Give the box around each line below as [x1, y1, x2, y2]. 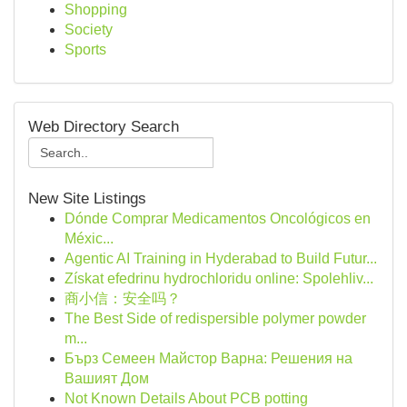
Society [65, 22, 113, 37]
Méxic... [65, 231, 114, 246]
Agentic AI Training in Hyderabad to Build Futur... [65, 251, 377, 266]
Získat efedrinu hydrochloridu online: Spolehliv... [65, 271, 373, 286]
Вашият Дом [65, 371, 149, 386]
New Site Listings [28, 190, 146, 207]
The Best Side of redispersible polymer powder [65, 311, 366, 326]
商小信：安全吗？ [65, 291, 181, 306]
